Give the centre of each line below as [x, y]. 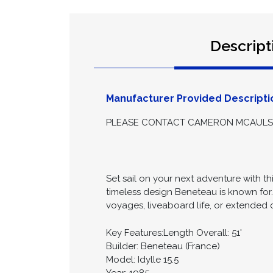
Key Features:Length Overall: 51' [174, 233]
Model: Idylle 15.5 [142, 260]
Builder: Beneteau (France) [163, 246]
